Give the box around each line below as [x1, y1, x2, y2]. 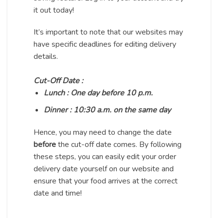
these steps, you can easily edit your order [34, 151, 176, 162]
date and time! [34, 187, 84, 199]
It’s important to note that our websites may [34, 27, 183, 38]
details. [34, 51, 58, 62]
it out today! [34, 4, 74, 16]
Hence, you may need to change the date [34, 127, 172, 138]
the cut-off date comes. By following [56, 139, 182, 150]
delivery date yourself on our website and [34, 163, 174, 174]
